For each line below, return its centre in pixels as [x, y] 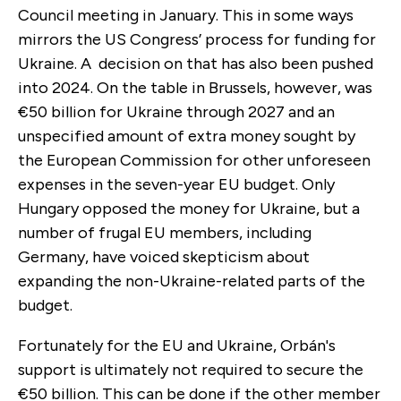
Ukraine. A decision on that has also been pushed [196, 63]
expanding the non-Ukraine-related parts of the [192, 281]
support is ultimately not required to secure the [191, 369]
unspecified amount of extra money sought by [187, 136]
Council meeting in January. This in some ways [186, 15]
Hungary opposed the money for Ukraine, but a [189, 208]
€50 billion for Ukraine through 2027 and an [176, 111]
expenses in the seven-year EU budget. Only [176, 184]
